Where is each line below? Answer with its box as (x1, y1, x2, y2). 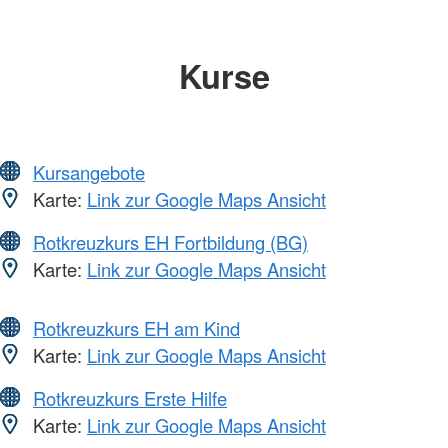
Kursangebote (33, 159, 145, 186)
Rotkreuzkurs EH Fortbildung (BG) (33, 229, 308, 256)
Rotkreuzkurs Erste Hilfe (33, 385, 227, 412)
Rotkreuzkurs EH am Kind (33, 315, 240, 342)
